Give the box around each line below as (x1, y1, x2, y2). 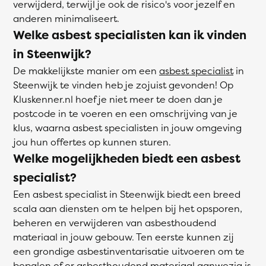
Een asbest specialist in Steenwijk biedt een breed (13, 188, 240, 201)
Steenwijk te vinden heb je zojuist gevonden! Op (13, 78, 233, 91)
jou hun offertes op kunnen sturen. (13, 135, 171, 148)
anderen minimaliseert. (13, 12, 119, 25)
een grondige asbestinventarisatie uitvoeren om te (13, 245, 245, 258)
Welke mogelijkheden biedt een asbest (13, 150, 240, 166)
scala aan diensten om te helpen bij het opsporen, (13, 202, 242, 215)
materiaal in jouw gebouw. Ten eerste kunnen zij (13, 230, 234, 243)
